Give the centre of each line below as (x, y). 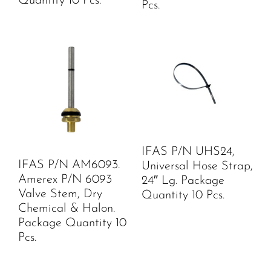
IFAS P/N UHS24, (188, 152)
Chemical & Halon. (67, 209)
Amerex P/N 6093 (65, 180)
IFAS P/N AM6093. (69, 165)
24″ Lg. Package (183, 181)
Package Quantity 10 (72, 224)
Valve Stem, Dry (60, 194)
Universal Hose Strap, (197, 166)
